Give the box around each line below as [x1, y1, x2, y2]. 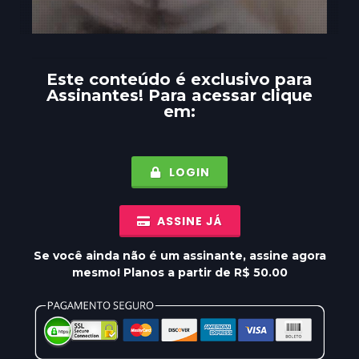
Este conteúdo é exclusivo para [46, 70, 313, 89]
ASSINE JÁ [153, 213, 223, 229]
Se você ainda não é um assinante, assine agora [33, 248, 326, 263]
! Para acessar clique [139, 86, 313, 105]
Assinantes [46, 86, 139, 105]
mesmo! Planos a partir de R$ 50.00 [71, 265, 288, 280]
